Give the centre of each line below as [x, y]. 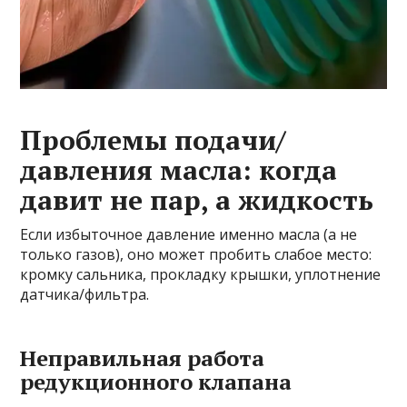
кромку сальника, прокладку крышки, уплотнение [201, 275]
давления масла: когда [179, 170]
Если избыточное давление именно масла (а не [189, 235]
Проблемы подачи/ [153, 140]
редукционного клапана [156, 382]
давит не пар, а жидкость [197, 200]
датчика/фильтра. [85, 295]
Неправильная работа [143, 358]
